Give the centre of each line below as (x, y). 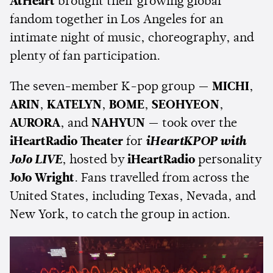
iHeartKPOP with (196, 142)
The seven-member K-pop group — (111, 87)
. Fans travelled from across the (162, 178)
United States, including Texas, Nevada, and (133, 197)
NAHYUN (118, 123)
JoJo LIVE (36, 160)
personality (228, 160)
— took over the (191, 123)
